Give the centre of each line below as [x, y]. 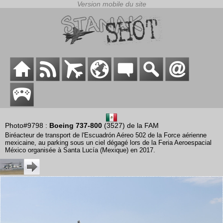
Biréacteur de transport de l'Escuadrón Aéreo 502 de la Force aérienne [106, 135]
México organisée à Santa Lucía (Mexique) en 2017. [80, 150]
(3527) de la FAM [130, 126]
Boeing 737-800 [76, 126]
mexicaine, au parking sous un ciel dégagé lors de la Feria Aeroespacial [108, 143]
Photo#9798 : [27, 126]
